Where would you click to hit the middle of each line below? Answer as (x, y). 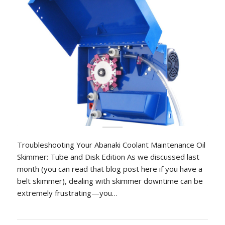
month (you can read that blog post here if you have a (109, 168)
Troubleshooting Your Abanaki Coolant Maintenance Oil (111, 144)
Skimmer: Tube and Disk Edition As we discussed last (108, 156)
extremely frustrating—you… (67, 193)
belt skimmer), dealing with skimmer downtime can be (110, 181)
